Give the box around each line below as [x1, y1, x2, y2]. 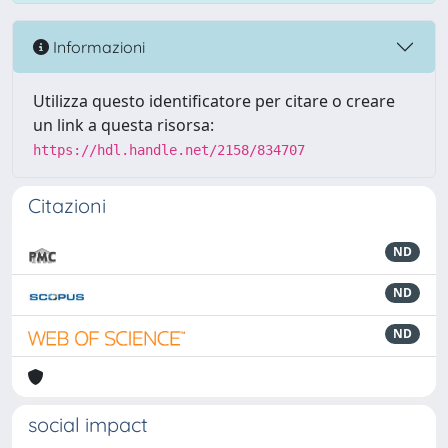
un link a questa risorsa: [33, 114, 214, 136]
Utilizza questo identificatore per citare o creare [33, 90, 395, 112]
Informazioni [49, 36, 145, 57]
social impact [28, 412, 148, 437]
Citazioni [28, 193, 106, 218]
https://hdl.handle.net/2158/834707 [33, 142, 305, 158]
